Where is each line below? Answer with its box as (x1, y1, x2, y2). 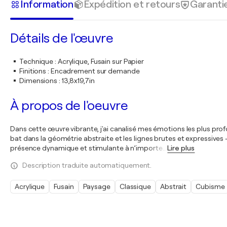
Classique (119, 182, 151, 191)
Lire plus (167, 144, 195, 152)
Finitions (19, 67, 47, 75)
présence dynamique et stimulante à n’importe (10, 144, 163, 152)
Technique (19, 57, 54, 65)
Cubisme (196, 182, 225, 191)
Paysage (83, 182, 110, 191)
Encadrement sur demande (50, 67, 140, 75)
